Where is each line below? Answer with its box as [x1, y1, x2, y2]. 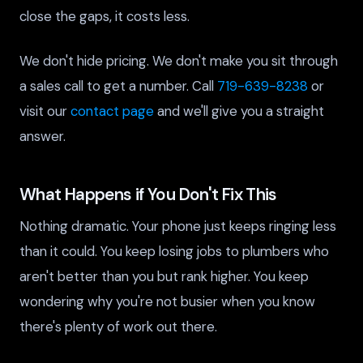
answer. [19, 126, 66, 145]
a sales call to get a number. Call [19, 76, 217, 95]
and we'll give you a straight [154, 101, 324, 120]
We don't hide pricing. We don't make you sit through [19, 51, 338, 70]
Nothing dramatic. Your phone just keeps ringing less [19, 217, 336, 236]
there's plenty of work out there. [19, 318, 217, 336]
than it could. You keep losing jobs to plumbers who [19, 242, 329, 261]
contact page [70, 101, 154, 120]
